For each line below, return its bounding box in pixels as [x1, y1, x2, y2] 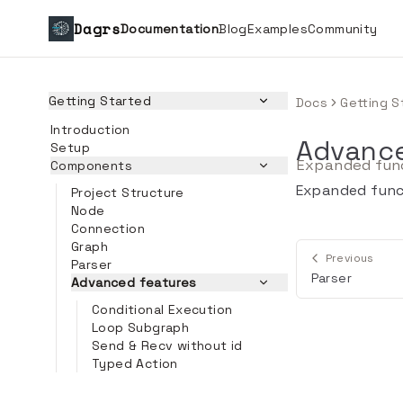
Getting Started [49, 93, 151, 109]
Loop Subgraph [92, 319, 190, 336]
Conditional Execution [92, 301, 233, 318]
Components [50, 157, 132, 174]
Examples [246, 20, 309, 37]
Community [308, 20, 378, 37]
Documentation [121, 20, 219, 37]
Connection [71, 220, 145, 237]
